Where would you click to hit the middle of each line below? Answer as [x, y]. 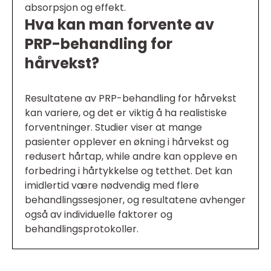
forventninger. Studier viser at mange [113, 128]
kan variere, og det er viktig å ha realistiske [126, 113]
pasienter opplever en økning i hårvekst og [127, 142]
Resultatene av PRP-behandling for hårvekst [131, 99]
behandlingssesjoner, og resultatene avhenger [135, 200]
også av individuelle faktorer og [99, 215]
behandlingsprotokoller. [82, 229]
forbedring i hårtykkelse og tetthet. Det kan [129, 171]
